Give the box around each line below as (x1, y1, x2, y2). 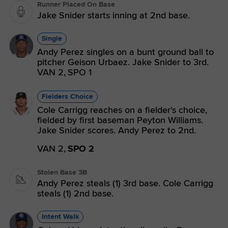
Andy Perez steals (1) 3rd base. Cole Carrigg (37, 178, 213, 189)
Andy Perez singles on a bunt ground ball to (37, 46, 214, 58)
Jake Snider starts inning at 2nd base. (37, 10, 190, 21)
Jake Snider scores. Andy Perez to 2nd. (37, 125, 196, 136)
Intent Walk (42, 212, 79, 221)
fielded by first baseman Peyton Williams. (37, 115, 203, 126)
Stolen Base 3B (37, 168, 87, 177)
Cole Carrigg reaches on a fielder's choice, (37, 104, 207, 116)
